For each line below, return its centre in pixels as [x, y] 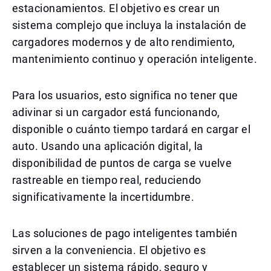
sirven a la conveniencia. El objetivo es [109, 250]
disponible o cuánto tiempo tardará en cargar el [132, 129]
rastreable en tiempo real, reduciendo [107, 180]
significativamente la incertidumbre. [103, 197]
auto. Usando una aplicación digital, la [108, 146]
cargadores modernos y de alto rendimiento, [124, 42]
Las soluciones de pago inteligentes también [125, 233]
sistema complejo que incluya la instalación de [129, 25]
